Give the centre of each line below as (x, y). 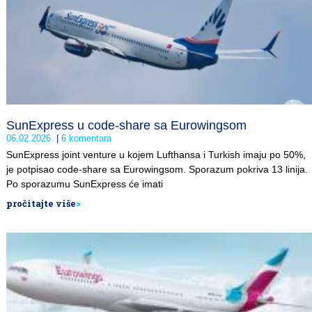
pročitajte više (41, 203)
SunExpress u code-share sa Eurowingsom (126, 125)
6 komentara (85, 138)
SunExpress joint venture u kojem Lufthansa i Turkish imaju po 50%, (156, 154)
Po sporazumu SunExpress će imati (85, 184)
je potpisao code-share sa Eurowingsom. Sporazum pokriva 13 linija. (157, 169)
